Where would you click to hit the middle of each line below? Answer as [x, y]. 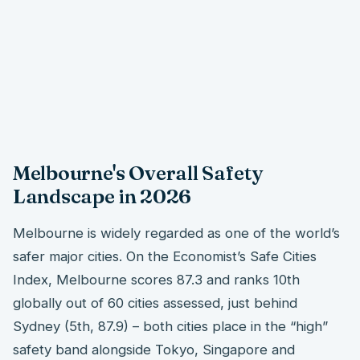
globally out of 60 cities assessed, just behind [155, 303]
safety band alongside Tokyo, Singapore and [154, 349]
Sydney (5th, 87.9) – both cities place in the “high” [170, 326]
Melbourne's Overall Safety [138, 172]
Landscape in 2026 [102, 196]
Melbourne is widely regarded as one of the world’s [176, 233]
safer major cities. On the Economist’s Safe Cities [165, 256]
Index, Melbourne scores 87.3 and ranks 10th [156, 279]
